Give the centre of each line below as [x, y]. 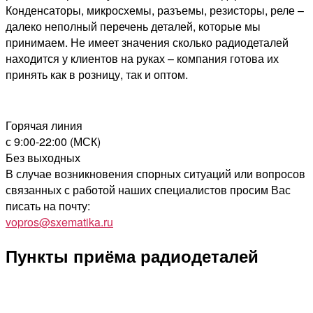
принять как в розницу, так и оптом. [97, 74]
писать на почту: [48, 205]
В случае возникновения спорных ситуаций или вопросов [155, 173]
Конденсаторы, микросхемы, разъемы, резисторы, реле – [155, 10]
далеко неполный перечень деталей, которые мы [133, 26]
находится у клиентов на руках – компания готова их [142, 58]
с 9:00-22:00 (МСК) [53, 141]
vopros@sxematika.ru [59, 221]
